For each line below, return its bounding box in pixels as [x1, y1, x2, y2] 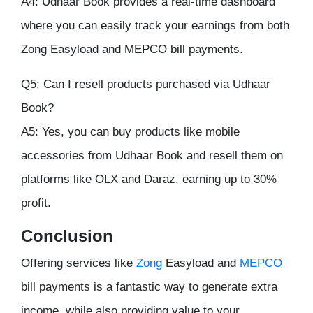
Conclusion [21, 226, 113, 246]
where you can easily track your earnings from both [21, 19, 289, 33]
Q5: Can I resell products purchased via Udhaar [21, 78, 270, 92]
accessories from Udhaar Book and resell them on [21, 149, 283, 163]
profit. [21, 196, 51, 210]
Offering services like [21, 256, 136, 270]
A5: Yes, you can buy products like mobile [21, 125, 240, 139]
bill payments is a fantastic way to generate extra [21, 280, 277, 294]
